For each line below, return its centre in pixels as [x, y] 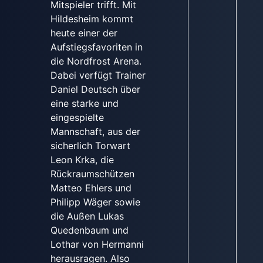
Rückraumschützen [92, 173]
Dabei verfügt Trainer [98, 75]
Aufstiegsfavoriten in [96, 47]
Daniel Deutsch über [95, 89]
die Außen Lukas [87, 216]
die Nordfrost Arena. [96, 61]
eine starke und [84, 103]
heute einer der [84, 33]
